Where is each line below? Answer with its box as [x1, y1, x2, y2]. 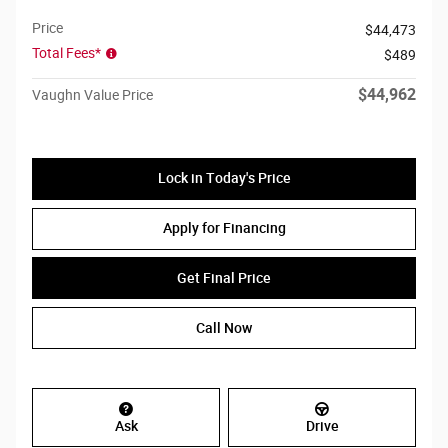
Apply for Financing [162, 219, 286, 236]
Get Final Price [177, 269, 271, 286]
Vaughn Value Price [32, 87, 153, 104]
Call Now [196, 319, 252, 336]
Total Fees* [32, 45, 104, 62]
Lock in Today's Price [157, 170, 291, 187]
